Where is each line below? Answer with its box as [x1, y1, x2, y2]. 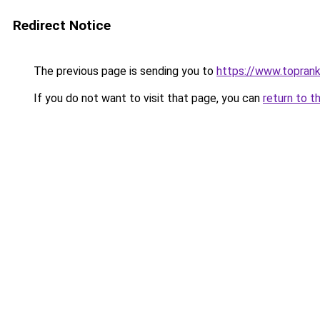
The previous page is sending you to [31, 64, 216, 78]
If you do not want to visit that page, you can [31, 91, 263, 105]
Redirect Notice [13, 17, 111, 34]
